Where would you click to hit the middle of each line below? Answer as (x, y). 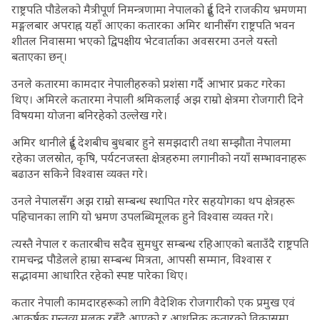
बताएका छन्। (39, 56)
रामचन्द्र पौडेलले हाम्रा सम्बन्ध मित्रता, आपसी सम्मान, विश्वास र (141, 259)
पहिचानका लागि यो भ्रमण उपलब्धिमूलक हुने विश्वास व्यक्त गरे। (142, 216)
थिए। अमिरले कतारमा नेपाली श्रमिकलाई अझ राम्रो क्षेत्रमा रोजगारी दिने (157, 99)
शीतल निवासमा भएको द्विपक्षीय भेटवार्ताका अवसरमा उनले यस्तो (144, 41)
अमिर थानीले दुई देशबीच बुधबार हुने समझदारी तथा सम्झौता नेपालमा (151, 142)
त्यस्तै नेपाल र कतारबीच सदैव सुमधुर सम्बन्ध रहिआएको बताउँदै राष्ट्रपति (160, 244)
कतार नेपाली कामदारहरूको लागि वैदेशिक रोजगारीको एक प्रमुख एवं (153, 302)
